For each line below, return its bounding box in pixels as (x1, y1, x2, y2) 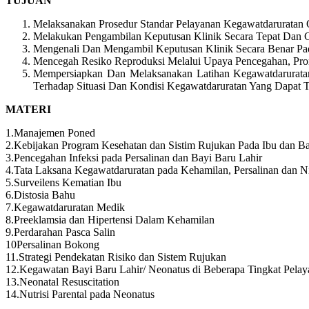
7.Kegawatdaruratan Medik (6, 201, 125, 213)
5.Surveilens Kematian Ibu (6, 176, 121, 188)
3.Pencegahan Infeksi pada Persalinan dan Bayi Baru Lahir (6, 151, 262, 163)
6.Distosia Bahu (6, 188, 75, 201)
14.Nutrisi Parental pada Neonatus (6, 288, 154, 300)
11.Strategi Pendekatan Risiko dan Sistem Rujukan (6, 250, 226, 263)
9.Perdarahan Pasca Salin (6, 226, 115, 238)
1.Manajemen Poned (6, 126, 95, 139)
